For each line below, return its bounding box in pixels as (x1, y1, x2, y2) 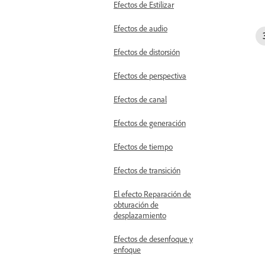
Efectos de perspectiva (114, 70, 186, 80)
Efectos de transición (114, 165, 180, 175)
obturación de (114, 199, 159, 209)
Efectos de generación (114, 118, 186, 128)
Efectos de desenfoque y (114, 234, 193, 244)
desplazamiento (114, 210, 166, 220)
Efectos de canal (114, 94, 167, 104)
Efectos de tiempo (114, 141, 173, 151)
